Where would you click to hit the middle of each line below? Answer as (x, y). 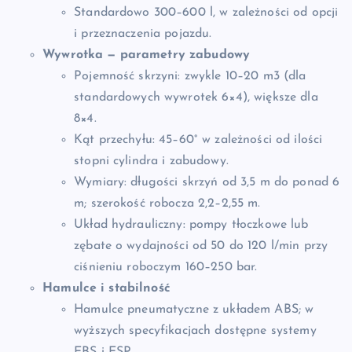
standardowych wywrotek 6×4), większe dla (196, 98)
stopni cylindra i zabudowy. (151, 161)
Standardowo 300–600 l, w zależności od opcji (206, 13)
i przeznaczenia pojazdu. (143, 34)
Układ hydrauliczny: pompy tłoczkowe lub (191, 225)
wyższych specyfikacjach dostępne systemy (195, 331)
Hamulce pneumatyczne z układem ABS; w (194, 310)
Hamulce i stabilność (106, 289)
